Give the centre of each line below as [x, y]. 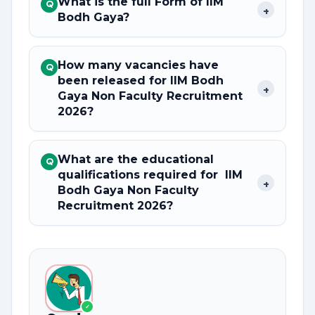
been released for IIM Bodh [141, 81]
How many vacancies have [138, 65]
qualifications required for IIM [150, 175]
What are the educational [136, 159]
